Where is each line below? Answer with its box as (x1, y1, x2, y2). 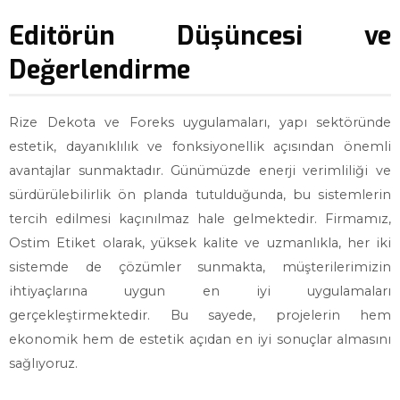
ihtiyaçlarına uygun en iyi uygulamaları (9, 283, 391, 299)
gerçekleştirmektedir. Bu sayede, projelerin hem (9, 307, 391, 323)
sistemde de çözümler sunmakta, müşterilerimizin (9, 259, 391, 275)
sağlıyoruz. (9, 355, 78, 371)
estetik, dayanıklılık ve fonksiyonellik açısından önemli (9, 138, 391, 154)
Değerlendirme (9, 53, 190, 87)
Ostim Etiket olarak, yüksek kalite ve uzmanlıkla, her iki (9, 235, 391, 251)
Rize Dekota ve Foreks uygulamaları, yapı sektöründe (9, 114, 391, 130)
